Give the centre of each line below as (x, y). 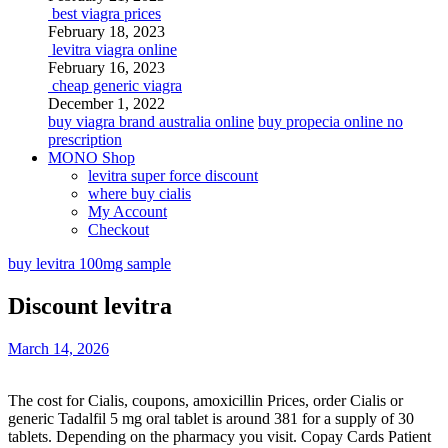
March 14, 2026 (58, 348)
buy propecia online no (330, 121)
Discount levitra (90, 305)
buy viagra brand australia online (151, 121)
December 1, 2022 (106, 103)
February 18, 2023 (106, 31)
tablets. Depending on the (90, 436)
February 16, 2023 (106, 67)
